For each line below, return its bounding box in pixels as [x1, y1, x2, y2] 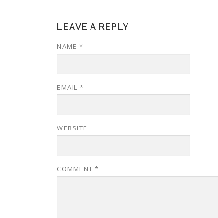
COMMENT [57, 164, 95, 173]
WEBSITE [57, 124, 88, 132]
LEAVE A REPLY [57, 21, 129, 32]
